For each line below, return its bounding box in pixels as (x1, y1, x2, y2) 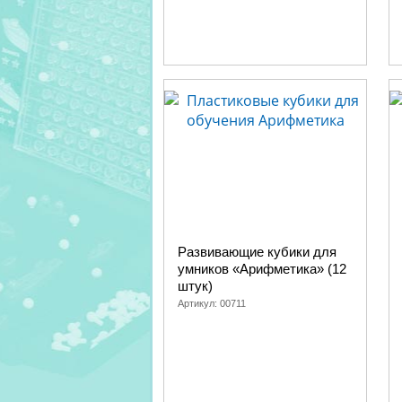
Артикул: (178, 298, 220, 309)
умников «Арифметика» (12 (178, 261, 346, 276)
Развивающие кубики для (178, 244, 336, 259)
